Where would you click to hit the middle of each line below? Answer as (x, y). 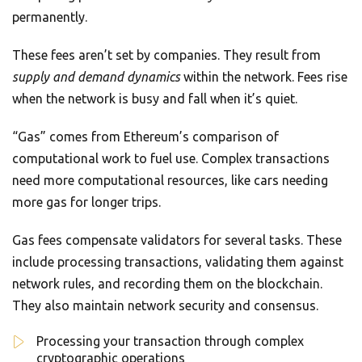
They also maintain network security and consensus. (165, 306)
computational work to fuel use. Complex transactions (171, 159)
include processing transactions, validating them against (178, 262)
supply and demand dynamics (96, 77)
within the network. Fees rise (264, 77)
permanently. (50, 17)
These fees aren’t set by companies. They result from (166, 55)
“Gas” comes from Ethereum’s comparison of (145, 137)
